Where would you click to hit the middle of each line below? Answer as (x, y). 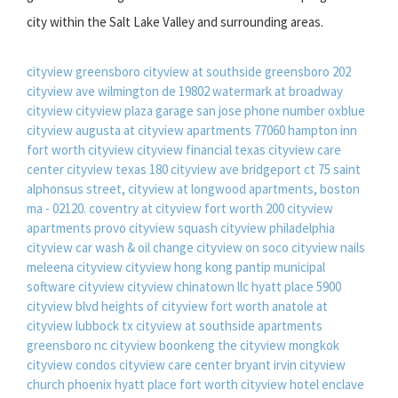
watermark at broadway (278, 91)
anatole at (300, 306)
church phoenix (69, 384)
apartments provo (76, 227)
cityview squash (173, 227)
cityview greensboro (84, 71)
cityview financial (184, 149)
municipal (299, 267)
